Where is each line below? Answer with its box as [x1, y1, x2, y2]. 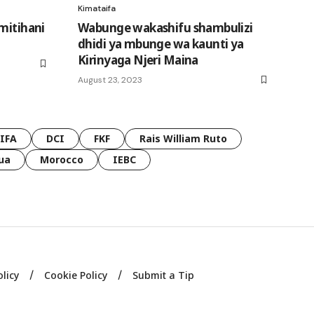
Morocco [40, 153, 83, 167]
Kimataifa [78, 3, 116, 15]
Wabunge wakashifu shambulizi [78, 20, 253, 36]
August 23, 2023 [78, 74, 142, 86]
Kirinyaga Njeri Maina [78, 52, 198, 69]
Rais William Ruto [139, 132, 227, 146]
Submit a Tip [132, 268, 195, 282]
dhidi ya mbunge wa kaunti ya [78, 36, 244, 53]
